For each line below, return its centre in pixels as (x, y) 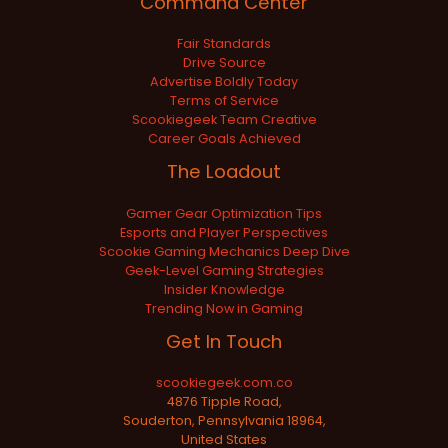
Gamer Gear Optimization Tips (224, 213)
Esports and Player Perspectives (224, 232)
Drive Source (224, 63)
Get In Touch (224, 341)
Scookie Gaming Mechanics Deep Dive (224, 251)
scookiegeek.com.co (224, 382)
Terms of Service (224, 101)
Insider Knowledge (224, 289)
